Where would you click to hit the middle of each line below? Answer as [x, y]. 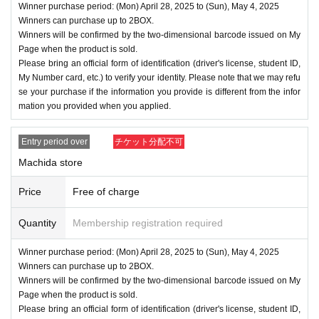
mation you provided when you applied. [95, 106]
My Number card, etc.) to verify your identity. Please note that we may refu [159, 77]
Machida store [51, 162]
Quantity [37, 223]
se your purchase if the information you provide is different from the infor [159, 91]
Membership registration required [148, 223]
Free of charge [106, 191]
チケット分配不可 [149, 141]
